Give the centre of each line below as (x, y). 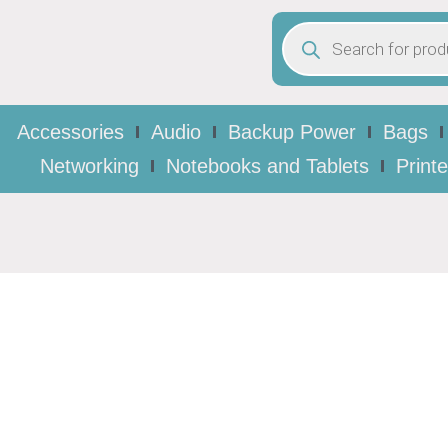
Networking (89, 166)
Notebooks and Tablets (267, 166)
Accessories (70, 132)
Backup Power (292, 132)
